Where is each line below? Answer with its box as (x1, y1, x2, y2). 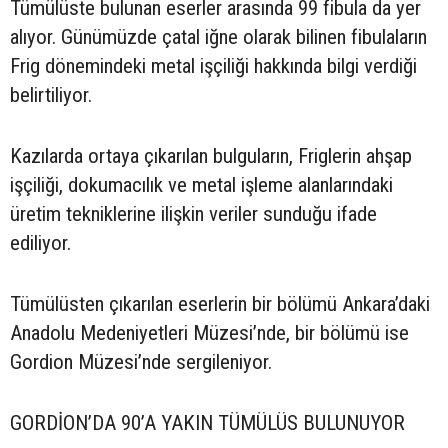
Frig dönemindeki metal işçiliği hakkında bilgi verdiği (10, 54, 417, 79)
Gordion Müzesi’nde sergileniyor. (10, 350, 272, 375)
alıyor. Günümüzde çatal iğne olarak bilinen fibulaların (10, 25, 427, 50)
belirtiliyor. (10, 83, 92, 108)
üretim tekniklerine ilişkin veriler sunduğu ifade (10, 202, 377, 227)
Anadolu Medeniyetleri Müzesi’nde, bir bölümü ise (10, 321, 409, 346)
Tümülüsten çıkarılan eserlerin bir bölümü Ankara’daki (10, 292, 430, 317)
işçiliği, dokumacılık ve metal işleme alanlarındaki (10, 173, 393, 198)
